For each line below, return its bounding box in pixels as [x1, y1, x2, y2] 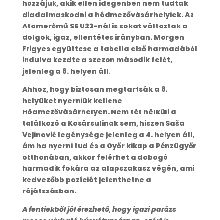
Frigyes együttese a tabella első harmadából [22, 43, 197, 54]
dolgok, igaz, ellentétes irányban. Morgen [22, 32, 184, 42]
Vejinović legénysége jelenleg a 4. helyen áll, [22, 129, 194, 139]
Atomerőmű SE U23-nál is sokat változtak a [22, 21, 188, 31]
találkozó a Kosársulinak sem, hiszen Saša [22, 118, 185, 128]
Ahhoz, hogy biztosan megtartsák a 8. [22, 84, 167, 94]
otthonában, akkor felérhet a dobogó [22, 152, 168, 162]
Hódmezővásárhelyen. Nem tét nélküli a [22, 107, 176, 117]
